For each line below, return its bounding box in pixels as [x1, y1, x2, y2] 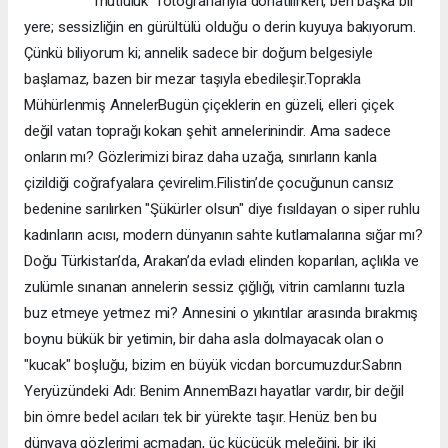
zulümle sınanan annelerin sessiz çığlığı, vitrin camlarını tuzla [24, 278, 405, 297]
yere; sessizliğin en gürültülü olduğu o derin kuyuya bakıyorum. [24, 18, 416, 37]
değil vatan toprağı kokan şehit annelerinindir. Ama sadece [24, 122, 391, 141]
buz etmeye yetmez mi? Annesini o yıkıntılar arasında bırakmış [24, 304, 419, 323]
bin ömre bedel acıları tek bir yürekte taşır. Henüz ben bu [24, 408, 377, 427]
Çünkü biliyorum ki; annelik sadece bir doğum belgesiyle [24, 44, 373, 63]
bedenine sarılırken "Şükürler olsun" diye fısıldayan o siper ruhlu [24, 200, 420, 219]
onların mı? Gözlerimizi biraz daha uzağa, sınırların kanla [24, 148, 377, 167]
